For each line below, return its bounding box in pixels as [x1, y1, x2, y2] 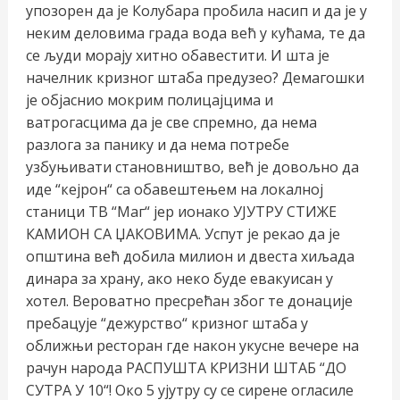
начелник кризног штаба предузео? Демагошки [25, 68, 364, 88]
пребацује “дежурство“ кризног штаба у [25, 313, 308, 334]
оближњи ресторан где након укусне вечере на [25, 336, 359, 356]
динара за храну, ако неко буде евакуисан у [25, 269, 333, 289]
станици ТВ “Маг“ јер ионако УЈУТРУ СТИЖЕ [25, 202, 337, 222]
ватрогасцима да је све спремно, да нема [25, 112, 317, 133]
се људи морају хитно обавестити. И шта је [25, 46, 329, 66]
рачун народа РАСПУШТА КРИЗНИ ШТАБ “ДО [25, 358, 346, 379]
